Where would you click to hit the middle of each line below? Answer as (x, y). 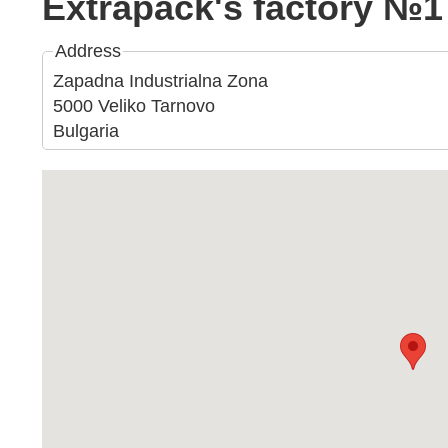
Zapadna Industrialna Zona (161, 81)
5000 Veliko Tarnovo (134, 106)
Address (88, 51)
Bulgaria (86, 131)
